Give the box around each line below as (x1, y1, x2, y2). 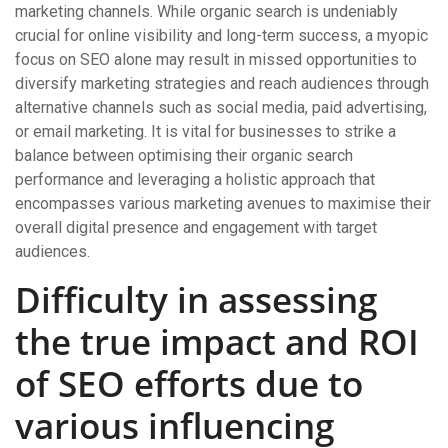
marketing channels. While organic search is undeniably (15, 2, 398, 21)
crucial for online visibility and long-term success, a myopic (15, 26, 428, 45)
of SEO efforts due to (15, 360, 363, 407)
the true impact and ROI (15, 318, 419, 365)
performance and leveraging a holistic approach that (15, 170, 375, 189)
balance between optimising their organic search (15, 146, 353, 165)
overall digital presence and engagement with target (15, 218, 377, 237)
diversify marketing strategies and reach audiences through (15, 74, 429, 93)
